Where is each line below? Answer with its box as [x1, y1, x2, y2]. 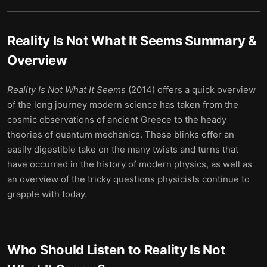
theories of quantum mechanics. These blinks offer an [7, 129, 234, 140]
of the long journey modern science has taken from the [7, 99, 238, 110]
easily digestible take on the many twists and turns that [7, 144, 238, 155]
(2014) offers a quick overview [126, 84, 256, 95]
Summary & [182, 33, 257, 48]
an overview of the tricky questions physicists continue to [7, 173, 250, 185]
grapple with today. [7, 188, 87, 200]
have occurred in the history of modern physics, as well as [7, 159, 252, 170]
